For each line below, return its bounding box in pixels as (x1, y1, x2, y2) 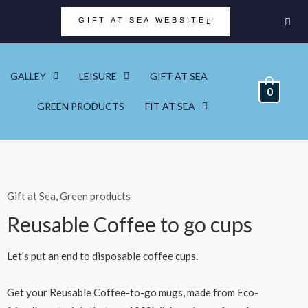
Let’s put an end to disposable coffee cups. (6, 250, 198, 262)
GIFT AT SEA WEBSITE (78, 16, 206, 24)
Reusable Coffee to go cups (6, 212, 252, 236)
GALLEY (10, 70, 46, 82)
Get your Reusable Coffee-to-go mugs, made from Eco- (6, 286, 258, 299)
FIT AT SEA (144, 100, 195, 112)
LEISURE (78, 70, 117, 82)
